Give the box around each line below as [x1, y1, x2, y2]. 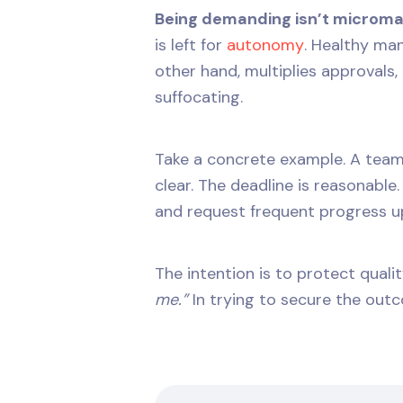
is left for [155, 33, 227, 56]
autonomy [227, 33, 304, 56]
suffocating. [155, 85, 243, 108]
